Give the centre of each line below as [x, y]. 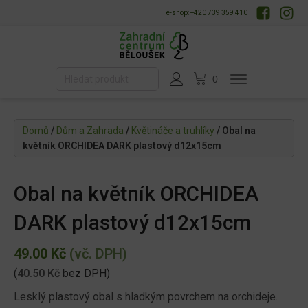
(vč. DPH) [97, 254]
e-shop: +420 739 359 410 [207, 13]
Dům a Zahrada [90, 131]
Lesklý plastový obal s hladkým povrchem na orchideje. [146, 297]
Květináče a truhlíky [173, 131]
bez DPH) [85, 274]
